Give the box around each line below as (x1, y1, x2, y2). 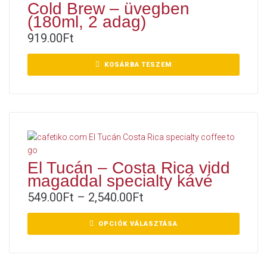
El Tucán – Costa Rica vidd (27, 159, 230, 178)
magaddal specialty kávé (27, 172, 213, 191)
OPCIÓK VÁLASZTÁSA (98, 220, 178, 228)
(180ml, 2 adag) (27, 13, 146, 32)
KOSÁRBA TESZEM (104, 61, 172, 69)
